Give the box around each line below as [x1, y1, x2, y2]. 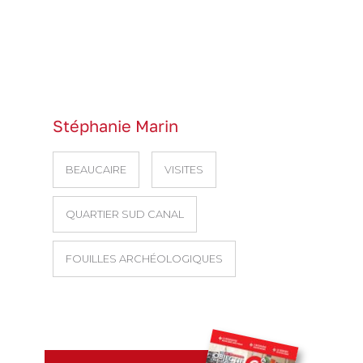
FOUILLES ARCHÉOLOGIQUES [66, 252, 223, 265]
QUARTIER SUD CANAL [66, 207, 184, 220]
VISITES [164, 163, 203, 176]
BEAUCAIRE [66, 163, 126, 176]
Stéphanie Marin [53, 116, 178, 135]
